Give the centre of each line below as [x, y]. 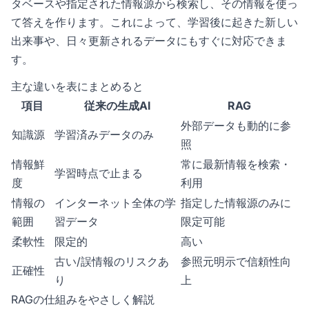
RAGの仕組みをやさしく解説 [83, 300]
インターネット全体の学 [115, 203]
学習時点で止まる [99, 173]
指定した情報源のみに [236, 203]
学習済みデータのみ [104, 135]
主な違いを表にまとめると [77, 87]
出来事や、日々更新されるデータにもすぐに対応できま [149, 41]
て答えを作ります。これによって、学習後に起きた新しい [154, 22]
